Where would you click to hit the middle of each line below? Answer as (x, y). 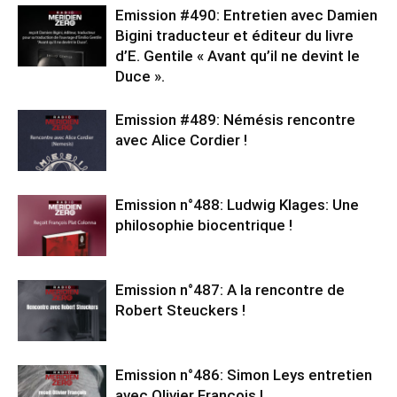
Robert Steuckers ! (180, 310)
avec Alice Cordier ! (181, 140)
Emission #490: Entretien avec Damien (246, 15)
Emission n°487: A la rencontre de (230, 290)
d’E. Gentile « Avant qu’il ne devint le (237, 56)
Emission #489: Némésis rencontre (235, 120)
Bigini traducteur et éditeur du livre (234, 35)
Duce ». (140, 76)
